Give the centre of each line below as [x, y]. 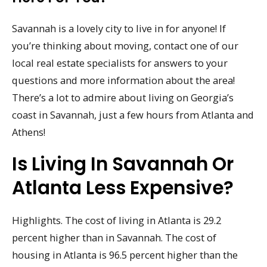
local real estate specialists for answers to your [120, 63]
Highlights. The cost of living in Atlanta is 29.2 [117, 221]
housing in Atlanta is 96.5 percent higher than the [125, 255]
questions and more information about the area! [123, 80]
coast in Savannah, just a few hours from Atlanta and [133, 114]
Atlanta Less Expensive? [123, 188]
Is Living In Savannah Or [123, 164]
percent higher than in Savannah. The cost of [114, 238]
